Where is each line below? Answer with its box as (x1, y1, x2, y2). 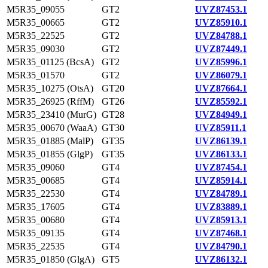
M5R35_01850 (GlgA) (7, 254, 95, 264)
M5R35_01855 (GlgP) (7, 149, 93, 159)
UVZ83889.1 (195, 202, 247, 212)
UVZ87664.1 (195, 83, 247, 93)
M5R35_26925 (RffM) (7, 96, 94, 106)
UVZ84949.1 (195, 109, 247, 120)
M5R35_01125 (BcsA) (7, 57, 94, 67)
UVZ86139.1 (195, 136, 247, 146)
